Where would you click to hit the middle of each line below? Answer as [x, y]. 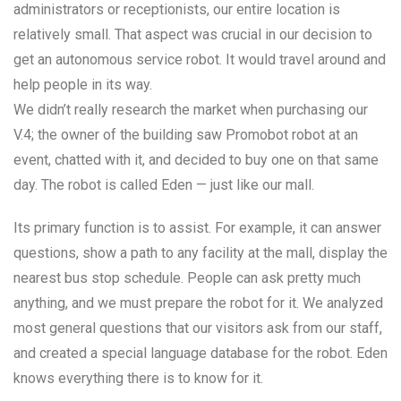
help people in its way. [83, 85]
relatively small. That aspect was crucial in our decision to [193, 35]
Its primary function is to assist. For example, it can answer [197, 228]
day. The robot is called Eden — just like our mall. [164, 185]
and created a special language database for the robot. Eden [200, 354]
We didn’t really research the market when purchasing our [191, 110]
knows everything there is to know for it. [138, 379]
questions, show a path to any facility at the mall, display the [200, 253]
